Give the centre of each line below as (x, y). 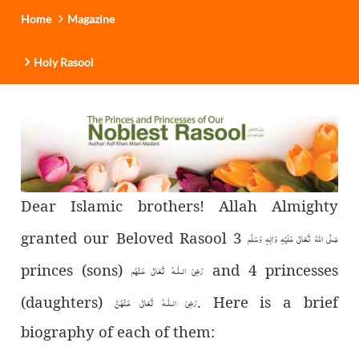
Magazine (91, 18)
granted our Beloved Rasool (127, 237)
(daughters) (68, 301)
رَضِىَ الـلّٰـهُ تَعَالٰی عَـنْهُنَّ (156, 303)
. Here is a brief (268, 301)
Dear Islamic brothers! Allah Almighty (179, 205)
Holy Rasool (64, 62)
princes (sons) (77, 269)
